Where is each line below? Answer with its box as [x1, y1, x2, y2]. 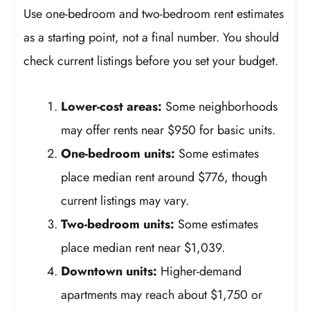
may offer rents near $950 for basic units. [61, 120, 276, 139]
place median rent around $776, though [61, 167, 268, 186]
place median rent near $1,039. [61, 238, 226, 257]
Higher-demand [157, 262, 242, 280]
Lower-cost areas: [61, 97, 163, 116]
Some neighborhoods [162, 97, 278, 116]
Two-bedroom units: [61, 215, 175, 233]
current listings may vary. [61, 191, 190, 210]
